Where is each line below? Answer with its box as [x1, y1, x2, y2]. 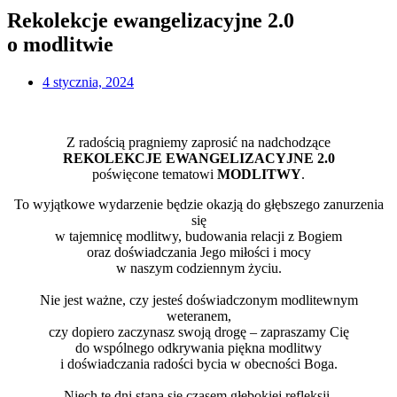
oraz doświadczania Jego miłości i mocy [86, 244, 311, 260]
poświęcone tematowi [92, 166, 217, 182]
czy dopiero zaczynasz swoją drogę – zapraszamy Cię [48, 323, 349, 339]
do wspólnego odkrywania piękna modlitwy [75, 339, 322, 355]
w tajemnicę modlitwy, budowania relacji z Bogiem [55, 228, 342, 244]
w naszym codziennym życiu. [115, 260, 282, 276]
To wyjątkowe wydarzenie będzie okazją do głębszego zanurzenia [13, 196, 384, 212]
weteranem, [166, 307, 231, 323]
